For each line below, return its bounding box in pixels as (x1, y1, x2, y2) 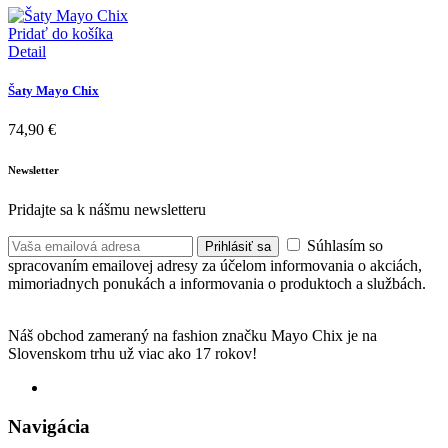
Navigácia (8, 415, 90, 437)
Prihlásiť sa (205, 239, 271, 255)
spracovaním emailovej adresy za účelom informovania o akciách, (8, 257, 422, 275)
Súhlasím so (303, 237, 383, 255)
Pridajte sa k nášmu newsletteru (8, 201, 206, 219)
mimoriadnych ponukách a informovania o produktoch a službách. (8, 275, 426, 293)
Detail (8, 42, 46, 60)
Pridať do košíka (8, 24, 113, 42)
